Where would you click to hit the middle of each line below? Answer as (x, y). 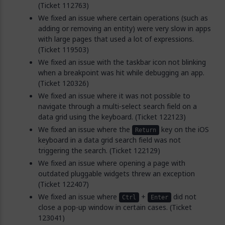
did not (184, 197)
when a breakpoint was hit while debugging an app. (121, 73)
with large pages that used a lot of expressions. (116, 39)
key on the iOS (184, 129)
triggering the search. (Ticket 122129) (99, 150)
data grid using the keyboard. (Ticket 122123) (112, 117)
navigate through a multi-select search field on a (118, 106)
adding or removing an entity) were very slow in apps (125, 28)
